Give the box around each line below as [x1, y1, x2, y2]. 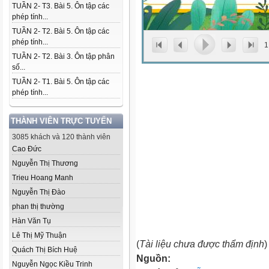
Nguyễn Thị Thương [12, 159, 78, 168]
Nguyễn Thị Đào [12, 188, 65, 196]
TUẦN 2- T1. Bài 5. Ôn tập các [12, 77, 109, 86]
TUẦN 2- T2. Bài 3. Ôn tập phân [12, 52, 115, 61]
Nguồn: [136, 253, 171, 264]
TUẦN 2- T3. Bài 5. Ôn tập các [12, 2, 109, 10]
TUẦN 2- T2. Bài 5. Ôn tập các [12, 27, 109, 35]
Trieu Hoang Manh [12, 174, 73, 182]
